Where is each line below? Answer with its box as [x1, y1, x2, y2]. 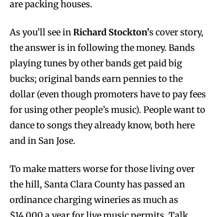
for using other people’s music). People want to [10, 104, 205, 115]
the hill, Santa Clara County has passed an [10, 178, 185, 190]
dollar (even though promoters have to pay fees [10, 88, 206, 100]
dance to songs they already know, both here [10, 119, 195, 131]
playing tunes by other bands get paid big [10, 57, 182, 69]
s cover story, [149, 26, 203, 38]
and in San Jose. [10, 135, 76, 146]
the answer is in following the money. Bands [10, 42, 195, 53]
